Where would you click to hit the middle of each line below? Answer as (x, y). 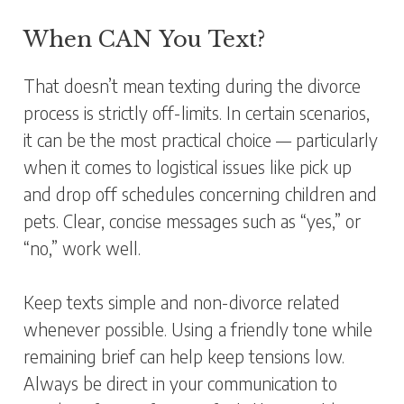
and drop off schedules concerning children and (201, 194)
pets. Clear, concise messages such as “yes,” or (193, 221)
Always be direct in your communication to (181, 383)
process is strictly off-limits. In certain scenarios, (197, 113)
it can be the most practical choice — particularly (201, 140)
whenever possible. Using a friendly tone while (198, 329)
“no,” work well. (83, 248)
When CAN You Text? (145, 39)
